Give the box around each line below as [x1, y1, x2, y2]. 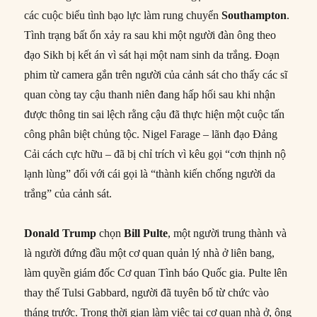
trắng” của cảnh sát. [24, 187, 113, 200]
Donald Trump [24, 226, 97, 239]
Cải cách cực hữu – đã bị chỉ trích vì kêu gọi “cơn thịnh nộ [24, 147, 287, 160]
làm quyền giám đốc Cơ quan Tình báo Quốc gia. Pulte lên [24, 266, 288, 279]
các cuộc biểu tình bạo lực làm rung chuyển [24, 8, 222, 21]
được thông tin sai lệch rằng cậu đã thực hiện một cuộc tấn [24, 108, 285, 120]
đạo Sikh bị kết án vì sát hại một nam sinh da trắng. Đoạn [24, 48, 280, 61]
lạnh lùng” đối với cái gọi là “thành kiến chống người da [24, 167, 276, 180]
